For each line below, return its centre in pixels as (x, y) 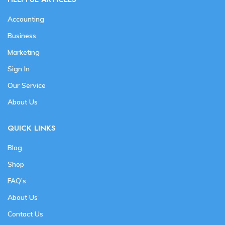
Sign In (19, 69)
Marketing (24, 52)
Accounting (26, 19)
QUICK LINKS (32, 128)
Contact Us (25, 214)
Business (22, 36)
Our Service (27, 86)
